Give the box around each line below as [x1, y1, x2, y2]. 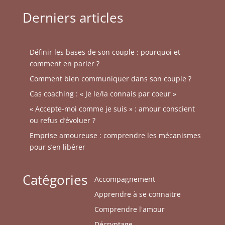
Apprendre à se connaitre [94, 189, 181, 199]
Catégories [22, 171, 87, 189]
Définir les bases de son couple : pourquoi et [29, 47, 180, 57]
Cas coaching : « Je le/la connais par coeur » [29, 88, 176, 98]
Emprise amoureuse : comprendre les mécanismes [29, 130, 201, 140]
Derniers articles [22, 8, 123, 27]
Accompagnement [94, 174, 155, 184]
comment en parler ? [29, 58, 99, 68]
